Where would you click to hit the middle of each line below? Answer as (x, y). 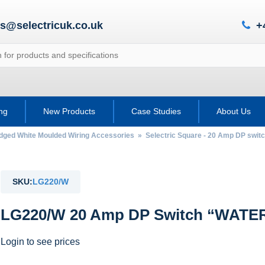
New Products (70, 111)
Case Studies (156, 111)
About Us (233, 111)
